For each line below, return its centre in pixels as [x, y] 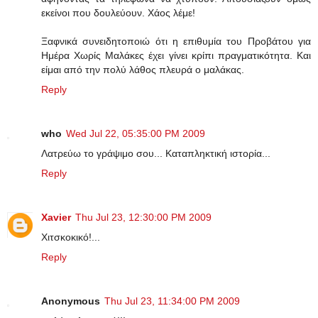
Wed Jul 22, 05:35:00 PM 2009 [136, 133]
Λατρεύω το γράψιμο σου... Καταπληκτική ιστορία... [156, 153]
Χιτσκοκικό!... [71, 237]
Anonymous [71, 301]
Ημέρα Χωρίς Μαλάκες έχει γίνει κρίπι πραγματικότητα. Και [176, 55]
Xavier [56, 217]
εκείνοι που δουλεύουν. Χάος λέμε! [118, 12]
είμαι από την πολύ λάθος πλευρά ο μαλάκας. [143, 69]
